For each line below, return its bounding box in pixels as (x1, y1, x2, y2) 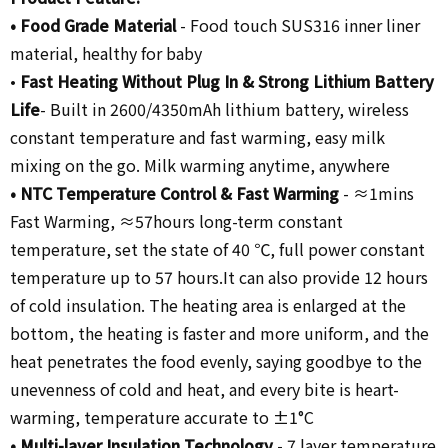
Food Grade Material (20, 13, 176, 38)
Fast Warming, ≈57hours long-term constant (10, 209, 343, 234)
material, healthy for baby (10, 41, 202, 66)
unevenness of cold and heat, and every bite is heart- (10, 377, 399, 402)
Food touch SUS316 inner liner (190, 13, 420, 38)
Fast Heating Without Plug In (20, 69, 238, 94)
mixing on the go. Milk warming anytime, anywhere (10, 153, 390, 178)
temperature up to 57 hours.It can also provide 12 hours (10, 265, 428, 290)
